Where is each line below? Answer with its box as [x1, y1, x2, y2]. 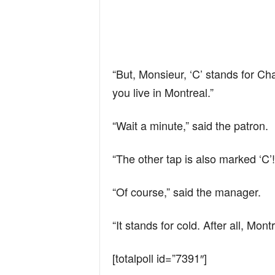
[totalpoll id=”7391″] [112, 250, 207, 266]
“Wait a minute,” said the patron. [112, 117, 268, 133]
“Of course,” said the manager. [112, 184, 261, 199]
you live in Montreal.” [112, 84, 214, 100]
